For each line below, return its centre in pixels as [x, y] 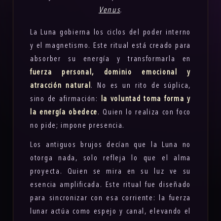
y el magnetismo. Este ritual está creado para [110, 46]
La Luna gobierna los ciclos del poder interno [110, 33]
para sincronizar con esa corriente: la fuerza [110, 198]
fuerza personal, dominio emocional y [110, 73]
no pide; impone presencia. [78, 126]
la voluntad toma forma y [146, 99]
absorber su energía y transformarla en [110, 59]
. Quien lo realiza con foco [144, 112]
